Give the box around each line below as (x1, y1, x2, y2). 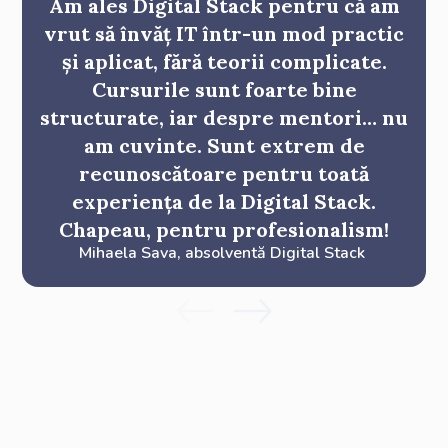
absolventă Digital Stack (185, 241, 365, 264)
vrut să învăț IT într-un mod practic (44, 20, 404, 46)
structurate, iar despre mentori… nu (40, 104, 408, 130)
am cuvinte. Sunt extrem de (83, 132, 365, 158)
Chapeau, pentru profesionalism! (59, 216, 389, 242)
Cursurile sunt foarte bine (91, 76, 357, 102)
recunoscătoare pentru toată (79, 160, 369, 186)
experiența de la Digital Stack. (72, 188, 376, 214)
